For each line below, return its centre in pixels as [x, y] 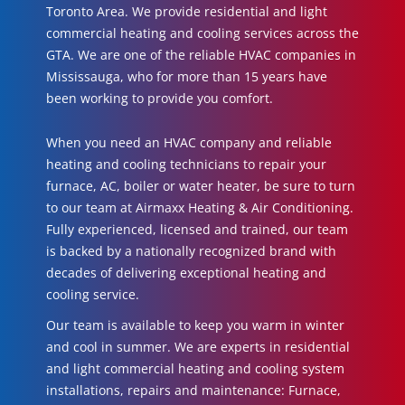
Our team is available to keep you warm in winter [195, 325]
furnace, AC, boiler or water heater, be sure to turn [201, 186]
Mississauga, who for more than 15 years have [187, 76]
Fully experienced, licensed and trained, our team [197, 229]
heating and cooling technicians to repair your [186, 164]
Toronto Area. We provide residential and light [187, 11]
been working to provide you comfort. [160, 98]
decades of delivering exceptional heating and [186, 273]
